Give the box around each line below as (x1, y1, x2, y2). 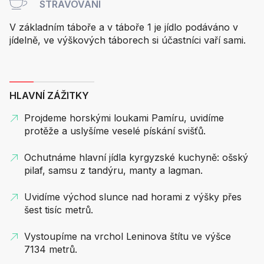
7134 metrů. (24, 243, 77, 255)
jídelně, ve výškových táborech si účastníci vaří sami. (9, 34, 246, 46)
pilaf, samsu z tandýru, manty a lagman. (24, 164, 203, 176)
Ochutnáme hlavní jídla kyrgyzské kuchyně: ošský (24, 151, 248, 163)
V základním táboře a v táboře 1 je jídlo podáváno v (9, 21, 238, 33)
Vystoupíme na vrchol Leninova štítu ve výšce (24, 230, 231, 242)
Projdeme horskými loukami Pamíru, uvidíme (24, 111, 224, 124)
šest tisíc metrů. (24, 203, 93, 216)
